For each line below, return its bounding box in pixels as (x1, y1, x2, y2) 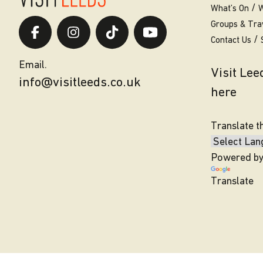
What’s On (210, 4, 249, 14)
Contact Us (210, 36, 251, 45)
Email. (19, 60, 47, 72)
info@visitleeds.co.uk (19, 76, 141, 90)
